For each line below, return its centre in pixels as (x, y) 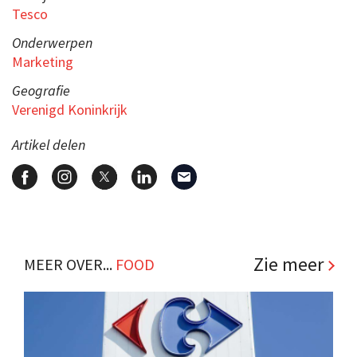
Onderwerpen (52, 42)
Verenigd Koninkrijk (70, 109)
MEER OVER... (70, 264)
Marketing (43, 61)
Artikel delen (49, 144)
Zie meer (288, 264)
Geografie (41, 90)
